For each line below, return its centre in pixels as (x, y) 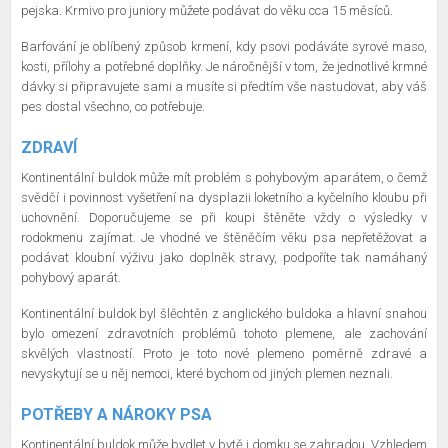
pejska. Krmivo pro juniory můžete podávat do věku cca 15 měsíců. (208, 10)
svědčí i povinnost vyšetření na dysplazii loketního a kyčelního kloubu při (224, 197)
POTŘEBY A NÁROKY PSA (116, 414)
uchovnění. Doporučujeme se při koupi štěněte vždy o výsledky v (224, 217)
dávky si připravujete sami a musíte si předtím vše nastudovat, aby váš (224, 86)
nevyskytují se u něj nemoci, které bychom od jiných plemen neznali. (207, 373)
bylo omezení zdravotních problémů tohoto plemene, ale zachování (224, 333)
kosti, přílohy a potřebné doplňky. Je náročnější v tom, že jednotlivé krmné (224, 66)
